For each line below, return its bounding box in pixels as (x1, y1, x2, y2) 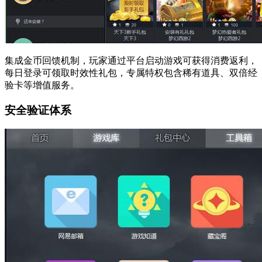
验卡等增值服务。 (5, 80, 80, 90)
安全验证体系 (5, 104, 71, 116)
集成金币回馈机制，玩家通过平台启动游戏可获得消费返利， (5, 55, 257, 65)
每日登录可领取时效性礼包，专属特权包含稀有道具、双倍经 (5, 67, 257, 78)
